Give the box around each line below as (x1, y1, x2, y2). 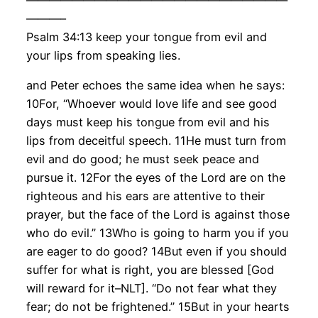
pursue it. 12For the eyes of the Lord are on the (26, 170, 285, 185)
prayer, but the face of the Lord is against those (26, 207, 290, 222)
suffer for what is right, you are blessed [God (26, 263, 274, 278)
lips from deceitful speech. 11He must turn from (26, 133, 286, 148)
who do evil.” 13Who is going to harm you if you (26, 226, 288, 241)
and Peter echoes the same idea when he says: (26, 78, 285, 93)
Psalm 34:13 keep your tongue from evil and (26, 29, 267, 44)
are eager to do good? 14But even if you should (26, 244, 287, 259)
